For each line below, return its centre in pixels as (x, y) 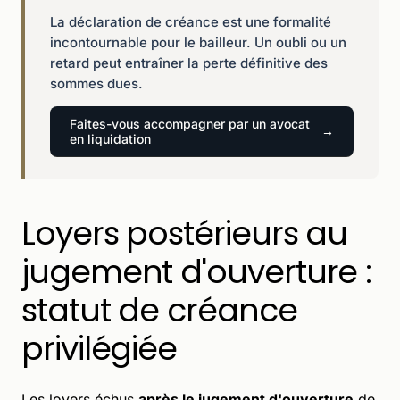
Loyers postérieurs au (185, 233)
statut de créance (159, 310)
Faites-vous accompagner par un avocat (190, 123)
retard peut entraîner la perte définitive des (189, 62)
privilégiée (100, 348)
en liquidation (110, 138)
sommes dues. (96, 83)
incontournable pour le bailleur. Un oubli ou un (198, 42)
